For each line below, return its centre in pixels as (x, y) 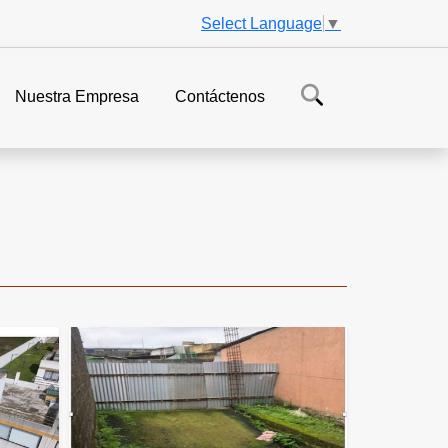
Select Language (261, 23)
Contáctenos (220, 97)
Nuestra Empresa (77, 97)
